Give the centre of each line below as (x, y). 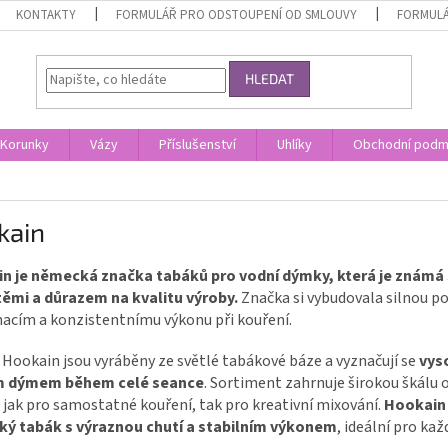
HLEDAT (270, 79)
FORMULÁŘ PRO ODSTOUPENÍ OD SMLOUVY (237, 15)
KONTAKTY (46, 15)
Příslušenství (197, 145)
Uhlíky (294, 145)
